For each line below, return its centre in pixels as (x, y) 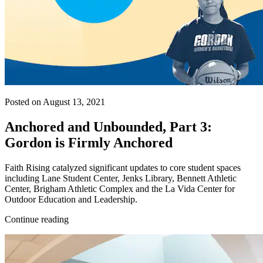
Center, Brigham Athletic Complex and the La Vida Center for (120, 188)
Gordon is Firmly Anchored (89, 142)
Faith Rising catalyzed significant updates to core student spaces (123, 167)
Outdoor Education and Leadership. (71, 199)
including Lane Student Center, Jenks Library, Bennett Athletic (121, 178)
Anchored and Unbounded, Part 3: (108, 127)
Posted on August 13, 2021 (55, 102)
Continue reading (37, 219)
